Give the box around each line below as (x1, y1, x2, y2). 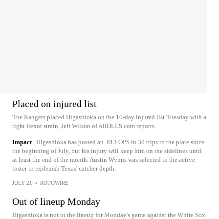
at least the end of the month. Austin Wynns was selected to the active (12, 156, 195, 163)
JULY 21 (12, 180, 32, 186)
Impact (12, 138, 32, 146)
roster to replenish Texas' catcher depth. (12, 165, 116, 172)
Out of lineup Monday (12, 196, 100, 207)
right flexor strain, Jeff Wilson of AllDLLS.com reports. (12, 122, 156, 130)
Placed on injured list (12, 98, 97, 109)
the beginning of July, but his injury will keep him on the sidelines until (12, 147, 202, 154)
